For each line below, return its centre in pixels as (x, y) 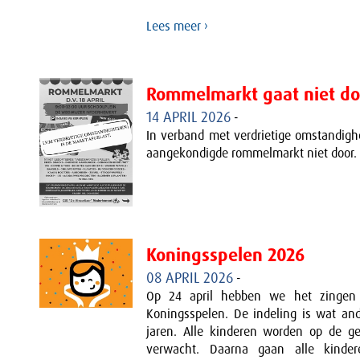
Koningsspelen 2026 (225, 255)
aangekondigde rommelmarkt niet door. (251, 153)
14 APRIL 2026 (188, 117)
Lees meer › (177, 26)
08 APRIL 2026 (189, 278)
